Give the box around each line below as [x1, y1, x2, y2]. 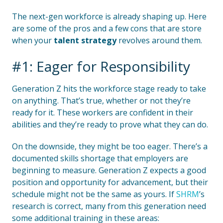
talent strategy [54, 35, 116, 46]
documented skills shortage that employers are [12, 153, 188, 164]
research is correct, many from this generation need [12, 201, 206, 212]
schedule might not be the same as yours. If [12, 189, 176, 200]
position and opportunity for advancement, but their [12, 177, 208, 188]
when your [12, 35, 54, 46]
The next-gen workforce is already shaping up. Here [12, 11, 207, 22]
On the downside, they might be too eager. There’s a [12, 141, 208, 152]
